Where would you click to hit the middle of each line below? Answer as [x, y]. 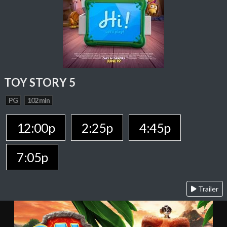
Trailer [207, 189]
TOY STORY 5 [40, 83]
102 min [39, 100]
